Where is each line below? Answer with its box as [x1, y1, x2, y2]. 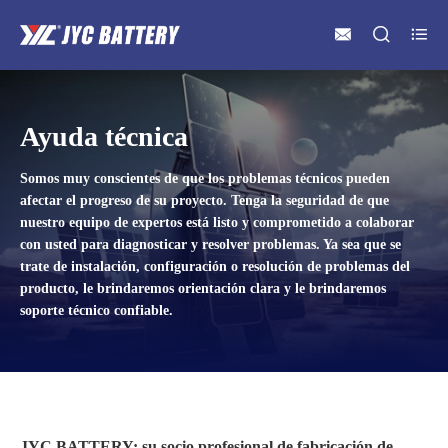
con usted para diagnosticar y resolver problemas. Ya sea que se [20, 237, 401, 252]
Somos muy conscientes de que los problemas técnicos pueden [20, 171, 390, 186]
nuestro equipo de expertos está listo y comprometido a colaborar [20, 215, 414, 230]
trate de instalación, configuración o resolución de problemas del [20, 259, 410, 274]
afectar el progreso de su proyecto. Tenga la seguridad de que [20, 193, 389, 208]
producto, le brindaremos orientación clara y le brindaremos [20, 281, 386, 296]
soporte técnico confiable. [20, 303, 173, 318]
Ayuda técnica [20, 121, 188, 152]
